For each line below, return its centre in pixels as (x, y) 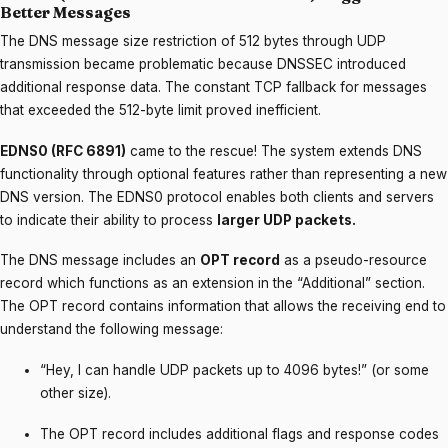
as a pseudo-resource (353, 260)
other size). (75, 393)
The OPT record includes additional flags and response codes (239, 433)
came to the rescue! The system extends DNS (274, 150)
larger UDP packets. (286, 219)
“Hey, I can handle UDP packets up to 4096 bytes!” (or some (234, 370)
